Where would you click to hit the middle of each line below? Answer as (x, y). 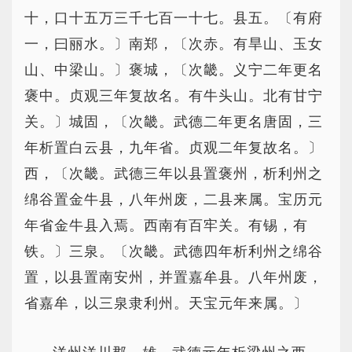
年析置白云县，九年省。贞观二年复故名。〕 (174, 148)
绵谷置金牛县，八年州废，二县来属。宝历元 (174, 200)
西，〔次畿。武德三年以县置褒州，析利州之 (174, 174)
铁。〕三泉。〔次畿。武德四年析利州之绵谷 (174, 251)
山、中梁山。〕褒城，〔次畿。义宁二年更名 (174, 70)
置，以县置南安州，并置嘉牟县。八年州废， (174, 277)
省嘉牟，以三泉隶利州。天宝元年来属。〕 (166, 303)
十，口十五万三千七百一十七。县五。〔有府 (174, 18)
